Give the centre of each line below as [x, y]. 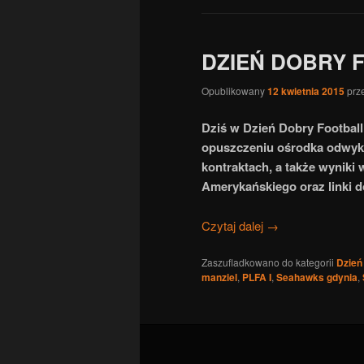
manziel [219, 277]
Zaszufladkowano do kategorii [268, 262]
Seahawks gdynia [317, 277]
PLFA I [257, 277]
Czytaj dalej [234, 225]
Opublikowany [234, 90]
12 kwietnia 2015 [306, 91]
